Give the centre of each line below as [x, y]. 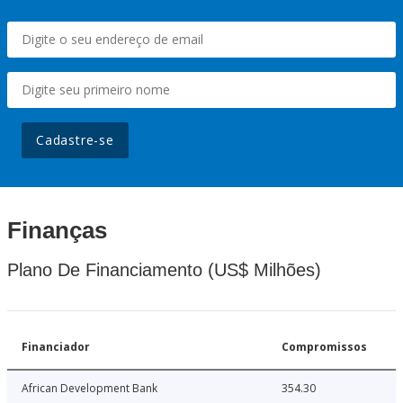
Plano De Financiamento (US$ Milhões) [164, 270]
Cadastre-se [75, 140]
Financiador [56, 347]
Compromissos [324, 347]
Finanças [57, 231]
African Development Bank [90, 389]
